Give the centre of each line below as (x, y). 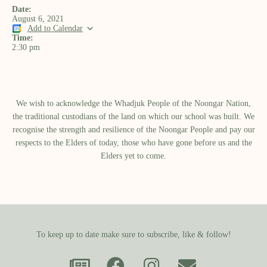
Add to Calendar (55, 28)
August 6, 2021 (38, 19)
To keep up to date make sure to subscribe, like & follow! (133, 235)
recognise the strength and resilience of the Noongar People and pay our (133, 130)
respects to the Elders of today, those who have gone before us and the (133, 143)
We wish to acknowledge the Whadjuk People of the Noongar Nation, (133, 103)
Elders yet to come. (133, 156)
